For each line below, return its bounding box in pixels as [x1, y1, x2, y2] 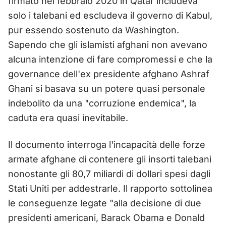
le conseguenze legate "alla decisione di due [8, 197, 201, 208]
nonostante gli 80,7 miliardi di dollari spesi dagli [8, 168, 210, 179]
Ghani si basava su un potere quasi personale [8, 83, 205, 94]
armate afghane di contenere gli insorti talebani [8, 153, 211, 164]
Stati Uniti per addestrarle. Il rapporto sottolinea [8, 183, 212, 194]
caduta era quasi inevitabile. [8, 112, 128, 123]
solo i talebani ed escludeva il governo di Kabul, [8, 10, 212, 21]
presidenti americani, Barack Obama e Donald [8, 212, 205, 223]
